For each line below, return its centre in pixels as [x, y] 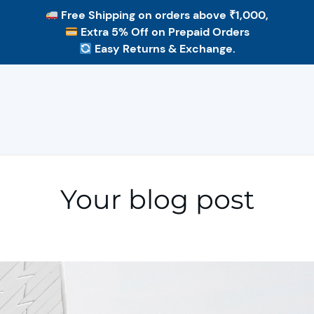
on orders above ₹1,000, [202, 15]
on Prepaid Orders [199, 32]
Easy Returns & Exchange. [165, 49]
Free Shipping [98, 15]
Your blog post [157, 199]
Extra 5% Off [114, 32]
